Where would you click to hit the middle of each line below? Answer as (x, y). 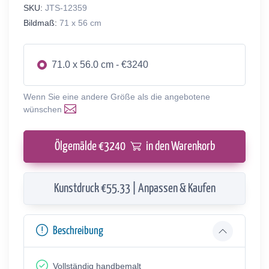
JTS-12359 (66, 8)
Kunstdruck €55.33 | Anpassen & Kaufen (134, 188)
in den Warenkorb (180, 146)
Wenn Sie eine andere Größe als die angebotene (117, 96)
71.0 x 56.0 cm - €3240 (100, 64)
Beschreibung (78, 231)
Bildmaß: (40, 23)
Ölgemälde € (79, 146)
